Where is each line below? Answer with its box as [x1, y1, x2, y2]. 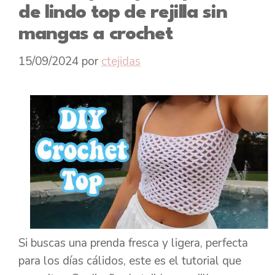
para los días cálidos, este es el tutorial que [18, 253, 241, 269]
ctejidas [101, 53, 141, 69]
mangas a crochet [18, 25, 173, 44]
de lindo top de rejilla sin [18, 3, 227, 23]
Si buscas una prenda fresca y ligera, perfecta [18, 235, 248, 252]
